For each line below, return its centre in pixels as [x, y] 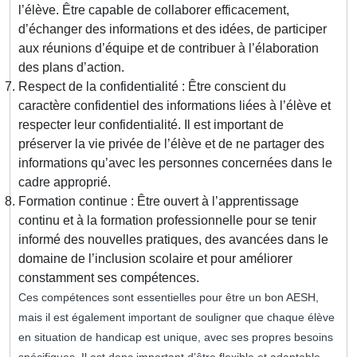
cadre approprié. [65, 182]
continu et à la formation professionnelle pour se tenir [167, 221]
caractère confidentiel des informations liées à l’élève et [175, 106]
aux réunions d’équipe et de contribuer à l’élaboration [169, 49]
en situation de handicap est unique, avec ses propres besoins [176, 337]
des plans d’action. [71, 68]
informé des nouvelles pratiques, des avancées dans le [173, 240]
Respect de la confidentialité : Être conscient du [152, 87]
